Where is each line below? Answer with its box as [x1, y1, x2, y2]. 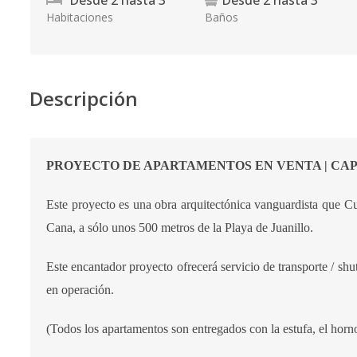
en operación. [46, 283, 114, 296]
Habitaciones [46, 10, 113, 25]
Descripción [29, 85, 138, 112]
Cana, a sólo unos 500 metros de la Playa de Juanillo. [46, 221, 313, 234]
